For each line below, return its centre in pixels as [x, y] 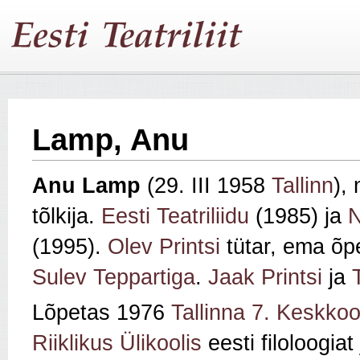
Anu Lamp [90, 186]
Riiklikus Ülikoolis [117, 344]
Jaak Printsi [265, 278]
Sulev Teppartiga [114, 278]
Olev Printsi [164, 247]
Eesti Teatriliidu [175, 217]
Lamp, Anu [110, 140]
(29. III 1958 [209, 186]
